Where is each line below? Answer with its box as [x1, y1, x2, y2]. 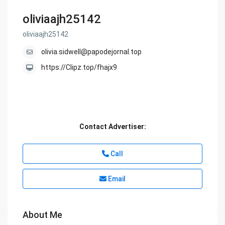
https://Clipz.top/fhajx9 [41, 63, 118, 72]
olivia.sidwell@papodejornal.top [41, 48, 142, 56]
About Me [23, 209, 63, 220]
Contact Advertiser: [79, 123, 146, 131]
